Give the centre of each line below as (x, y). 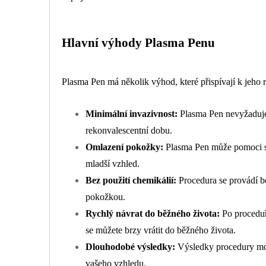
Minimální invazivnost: (132, 114)
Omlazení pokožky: (124, 147)
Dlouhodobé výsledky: (130, 247)
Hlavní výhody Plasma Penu (138, 42)
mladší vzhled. (113, 164)
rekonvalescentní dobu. (129, 131)
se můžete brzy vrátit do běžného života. (161, 230)
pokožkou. (105, 197)
